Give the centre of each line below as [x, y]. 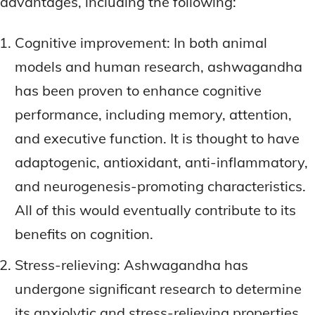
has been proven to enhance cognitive [138, 90]
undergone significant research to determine [158, 288]
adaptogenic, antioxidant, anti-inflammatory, [161, 162]
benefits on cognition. [84, 233]
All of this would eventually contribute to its [155, 210]
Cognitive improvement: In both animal [141, 42]
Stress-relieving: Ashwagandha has [131, 264]
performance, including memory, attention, [153, 114]
